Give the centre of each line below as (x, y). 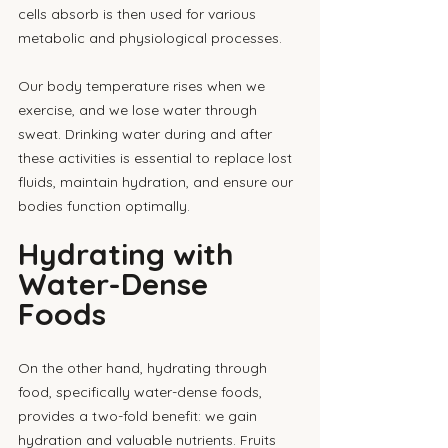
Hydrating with (130, 254)
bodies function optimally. (104, 206)
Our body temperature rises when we (143, 86)
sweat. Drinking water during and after (147, 134)
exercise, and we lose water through (139, 110)
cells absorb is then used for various (139, 14)
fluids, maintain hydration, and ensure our (157, 182)
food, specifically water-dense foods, (142, 392)
